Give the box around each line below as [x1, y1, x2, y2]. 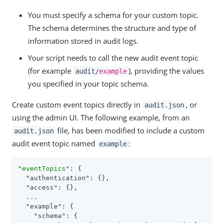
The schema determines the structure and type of [28, 22, 196, 33]
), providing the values [128, 65, 205, 76]
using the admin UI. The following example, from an [12, 112, 190, 122]
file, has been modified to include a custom [55, 125, 205, 135]
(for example [28, 65, 73, 76]
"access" [26, 183, 58, 191]
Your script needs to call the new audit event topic [28, 52, 198, 63]
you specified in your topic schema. [28, 78, 149, 89]
